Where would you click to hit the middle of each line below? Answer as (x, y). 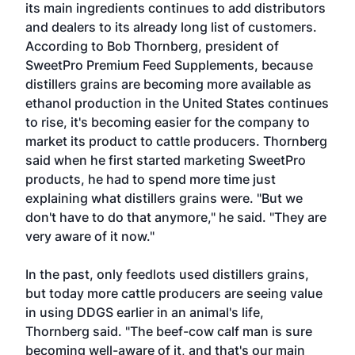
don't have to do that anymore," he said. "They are (176, 217)
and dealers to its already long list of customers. (171, 27)
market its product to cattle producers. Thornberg (176, 141)
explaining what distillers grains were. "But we (164, 198)
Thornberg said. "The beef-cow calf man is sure (169, 331)
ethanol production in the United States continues (177, 103)
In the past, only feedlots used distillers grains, (167, 274)
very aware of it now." (90, 236)
